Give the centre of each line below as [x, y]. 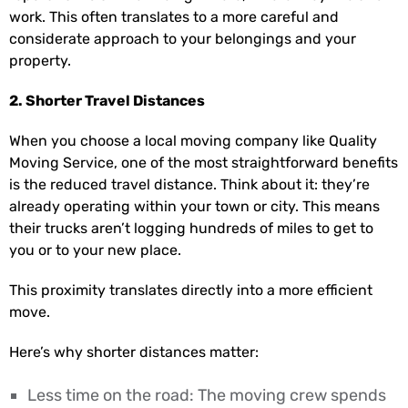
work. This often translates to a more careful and [174, 17]
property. [40, 61]
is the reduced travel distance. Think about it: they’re [189, 185]
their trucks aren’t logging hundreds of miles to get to [191, 229]
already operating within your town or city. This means [194, 207]
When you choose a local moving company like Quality [193, 141]
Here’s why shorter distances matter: [134, 352]
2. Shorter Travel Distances [107, 101]
